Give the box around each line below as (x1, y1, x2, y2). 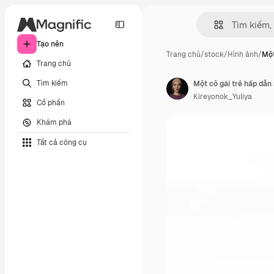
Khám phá (37, 117, 72, 127)
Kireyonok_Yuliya (193, 92, 252, 102)
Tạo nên (37, 39, 64, 49)
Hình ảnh (228, 50, 258, 59)
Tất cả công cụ (37, 137, 87, 147)
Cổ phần (37, 97, 65, 108)
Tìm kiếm (37, 78, 68, 88)
